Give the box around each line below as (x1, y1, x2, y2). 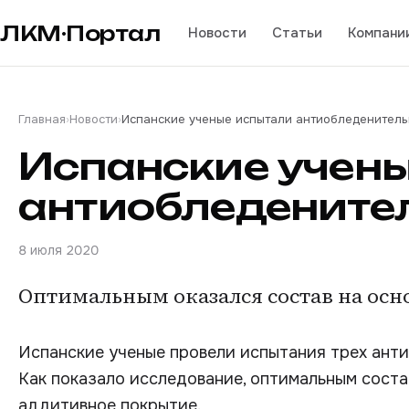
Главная (18, 111, 66, 127)
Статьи (271, 23, 322, 42)
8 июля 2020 (18, 242, 99, 258)
